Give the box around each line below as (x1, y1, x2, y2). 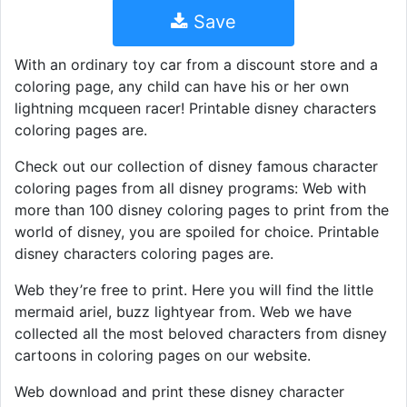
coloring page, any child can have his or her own (15, 77, 349, 96)
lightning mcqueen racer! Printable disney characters (15, 99, 376, 118)
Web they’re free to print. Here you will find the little (15, 281, 373, 300)
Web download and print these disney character (15, 382, 344, 402)
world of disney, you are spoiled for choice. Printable (15, 223, 379, 242)
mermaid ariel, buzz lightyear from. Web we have (15, 303, 352, 322)
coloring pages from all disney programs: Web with (15, 179, 366, 198)
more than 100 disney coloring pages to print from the (15, 201, 389, 220)
